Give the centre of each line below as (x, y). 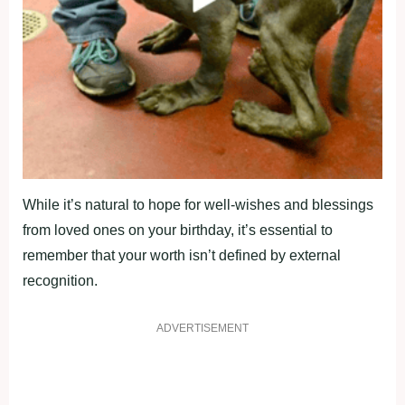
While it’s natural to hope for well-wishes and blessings (198, 205)
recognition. (60, 281)
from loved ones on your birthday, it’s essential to (178, 231)
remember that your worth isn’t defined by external (182, 256)
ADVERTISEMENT (202, 329)
